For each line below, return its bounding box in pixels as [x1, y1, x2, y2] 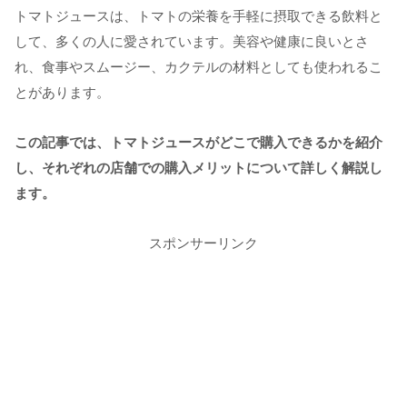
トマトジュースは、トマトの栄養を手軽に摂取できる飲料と [15, 8, 382, 25]
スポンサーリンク [149, 235, 258, 252]
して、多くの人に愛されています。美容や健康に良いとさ [15, 34, 369, 50]
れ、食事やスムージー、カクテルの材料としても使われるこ [15, 59, 382, 75]
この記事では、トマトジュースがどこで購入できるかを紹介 [15, 134, 382, 151]
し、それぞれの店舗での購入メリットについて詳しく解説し [15, 160, 382, 176]
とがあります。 [15, 84, 110, 101]
